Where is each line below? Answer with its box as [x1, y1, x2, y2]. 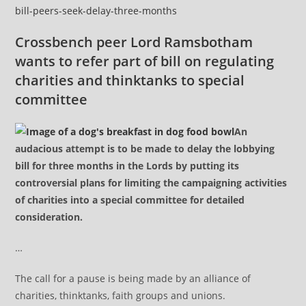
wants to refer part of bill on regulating [15, 52, 275, 70]
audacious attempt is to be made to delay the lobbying [15, 142, 275, 155]
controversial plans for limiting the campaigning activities [15, 176, 288, 189]
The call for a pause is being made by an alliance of [15, 272, 251, 285]
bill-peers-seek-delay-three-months [15, 4, 178, 17]
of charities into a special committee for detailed [15, 193, 245, 206]
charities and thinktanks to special [15, 71, 245, 89]
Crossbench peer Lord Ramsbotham [15, 33, 253, 51]
